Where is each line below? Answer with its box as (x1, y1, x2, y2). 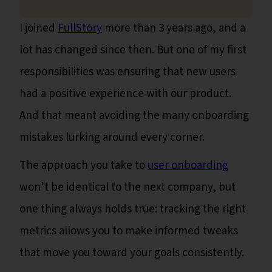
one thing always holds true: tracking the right (19, 201, 246, 218)
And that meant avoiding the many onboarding (19, 107, 249, 124)
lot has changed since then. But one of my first (19, 42, 246, 59)
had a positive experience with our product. (19, 86, 231, 103)
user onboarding (148, 157, 228, 174)
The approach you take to (19, 157, 148, 174)
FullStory (58, 20, 102, 37)
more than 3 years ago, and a (102, 20, 245, 37)
